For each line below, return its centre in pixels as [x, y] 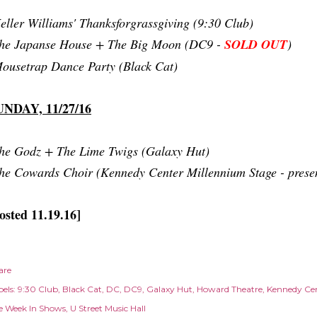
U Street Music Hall [108, 308]
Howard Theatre [230, 289]
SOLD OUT [256, 44]
